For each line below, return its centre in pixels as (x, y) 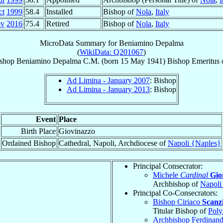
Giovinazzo (77, 131)
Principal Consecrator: (168, 166)
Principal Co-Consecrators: (175, 193)
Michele (167, 175)
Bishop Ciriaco (177, 202)
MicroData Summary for (79, 43)
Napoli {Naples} (194, 143)
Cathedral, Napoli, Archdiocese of (113, 143)
